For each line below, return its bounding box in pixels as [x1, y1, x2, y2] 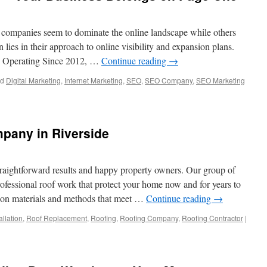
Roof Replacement [26, 213, 87, 223]
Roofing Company [120, 213, 178, 223]
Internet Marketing [64, 75, 123, 85]
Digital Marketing [6, 75, 61, 85]
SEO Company [145, 75, 193, 85]
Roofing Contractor [182, 213, 243, 223]
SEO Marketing [196, 75, 245, 85]
